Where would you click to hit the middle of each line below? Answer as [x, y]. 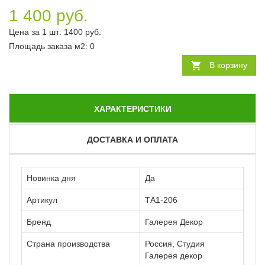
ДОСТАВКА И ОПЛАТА [132, 139]
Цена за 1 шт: [36, 32]
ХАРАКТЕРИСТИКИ [132, 109]
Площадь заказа [42, 46]
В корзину [228, 65]
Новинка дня [51, 178]
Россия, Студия [175, 243]
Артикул [42, 200]
